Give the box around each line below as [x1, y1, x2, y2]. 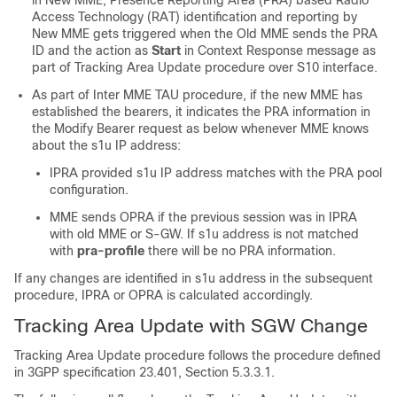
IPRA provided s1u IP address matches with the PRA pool [50, 165, 382, 180]
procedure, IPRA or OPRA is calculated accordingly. [14, 287, 313, 302]
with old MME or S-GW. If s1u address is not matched [50, 226, 359, 241]
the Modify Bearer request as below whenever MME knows [32, 121, 369, 136]
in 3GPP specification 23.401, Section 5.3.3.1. [14, 364, 275, 379]
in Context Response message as [181, 43, 376, 58]
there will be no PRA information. [148, 243, 336, 258]
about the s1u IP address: [32, 137, 181, 152]
